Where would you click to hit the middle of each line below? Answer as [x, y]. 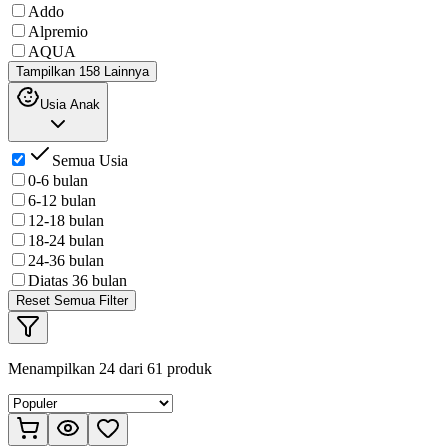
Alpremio [58, 31]
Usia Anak [70, 104]
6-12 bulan [62, 200]
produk [187, 368]
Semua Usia [90, 160]
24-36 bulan [66, 260]
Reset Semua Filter [72, 300]
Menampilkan [53, 368]
